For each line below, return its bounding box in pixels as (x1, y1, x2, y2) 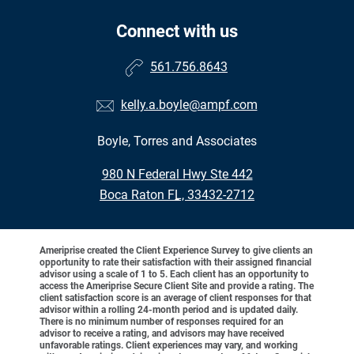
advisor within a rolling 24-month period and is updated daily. (40, 304, 298, 316)
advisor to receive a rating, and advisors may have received (40, 328, 284, 340)
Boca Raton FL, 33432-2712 (100, 187, 254, 203)
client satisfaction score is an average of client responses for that (40, 292, 311, 304)
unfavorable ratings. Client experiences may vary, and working (40, 340, 298, 352)
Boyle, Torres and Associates (97, 134, 257, 149)
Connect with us (116, 21, 238, 42)
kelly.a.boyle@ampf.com (120, 97, 258, 113)
